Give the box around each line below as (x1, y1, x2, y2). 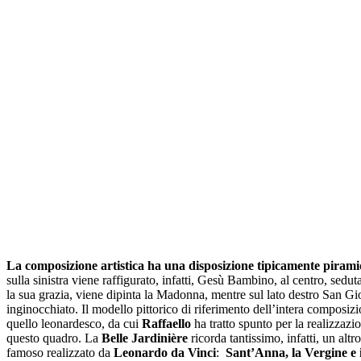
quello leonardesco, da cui (6, 317, 142, 331)
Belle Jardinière (98, 331, 191, 346)
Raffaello (142, 317, 191, 331)
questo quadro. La (6, 331, 98, 346)
